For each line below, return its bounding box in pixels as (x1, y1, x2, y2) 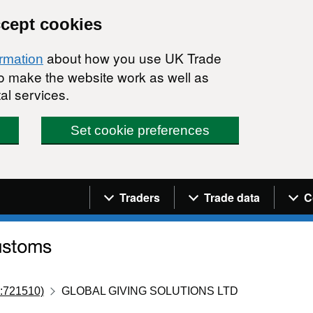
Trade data (204, 189, 260, 205)
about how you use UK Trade (43, 48, 221, 67)
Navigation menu (89, 180, 212, 198)
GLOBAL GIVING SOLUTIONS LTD (61, 284, 239, 297)
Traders (119, 189, 160, 205)
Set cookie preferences (71, 123, 210, 138)
